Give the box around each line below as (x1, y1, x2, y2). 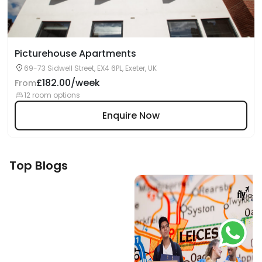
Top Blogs (9, 157, 68, 174)
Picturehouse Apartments (15, 47, 136, 60)
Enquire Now (102, 108, 160, 122)
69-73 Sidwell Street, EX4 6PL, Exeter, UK (24, 63, 157, 73)
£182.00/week (36, 76, 100, 89)
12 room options (24, 90, 80, 100)
